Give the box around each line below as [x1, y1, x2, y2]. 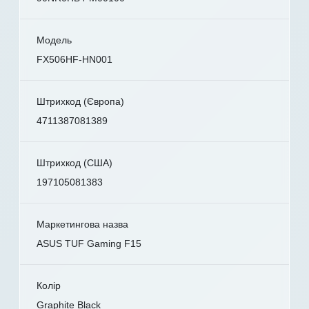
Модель [37, 34, 72, 46]
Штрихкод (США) [37, 157, 112, 169]
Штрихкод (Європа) [37, 96, 124, 108]
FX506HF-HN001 [37, 54, 112, 66]
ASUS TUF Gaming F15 [37, 238, 141, 250]
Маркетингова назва [37, 219, 128, 230]
